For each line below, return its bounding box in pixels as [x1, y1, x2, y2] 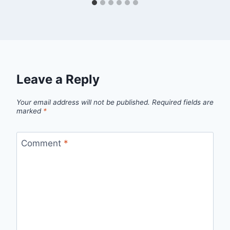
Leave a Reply [16, 72, 100, 87]
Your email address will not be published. [16, 98, 150, 106]
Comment [21, 138, 64, 148]
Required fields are [152, 98, 214, 106]
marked [16, 106, 43, 115]
